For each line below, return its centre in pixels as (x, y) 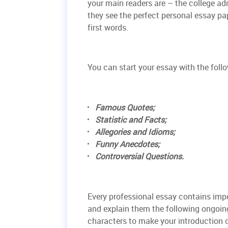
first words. (108, 27)
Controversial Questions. (139, 156)
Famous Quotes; (125, 107)
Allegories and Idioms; (135, 132)
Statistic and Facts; (131, 119)
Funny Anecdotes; (127, 144)
